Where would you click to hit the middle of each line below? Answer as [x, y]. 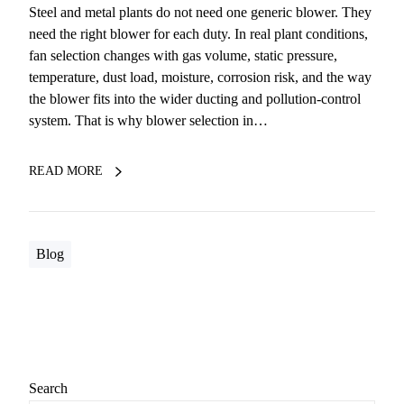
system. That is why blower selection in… [148, 121]
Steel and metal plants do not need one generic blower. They [200, 13]
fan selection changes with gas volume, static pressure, [183, 56]
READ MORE [66, 171]
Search [48, 389]
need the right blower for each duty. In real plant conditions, [198, 34]
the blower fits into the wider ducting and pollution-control [195, 99]
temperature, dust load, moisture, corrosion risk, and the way [200, 78]
